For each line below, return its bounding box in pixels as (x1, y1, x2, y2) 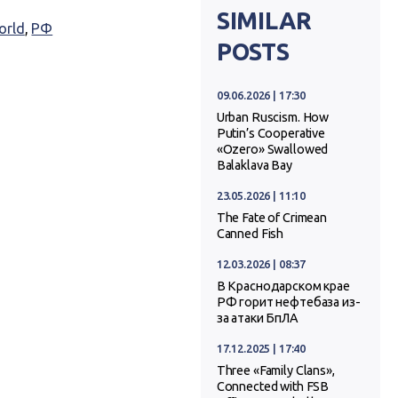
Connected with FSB (216, 378, 330, 394)
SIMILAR (216, 7, 312, 35)
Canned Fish (216, 226, 284, 241)
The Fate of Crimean (216, 210, 328, 225)
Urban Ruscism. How (216, 109, 330, 124)
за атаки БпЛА (216, 310, 298, 325)
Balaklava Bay (216, 157, 292, 172)
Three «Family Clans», (216, 362, 335, 378)
